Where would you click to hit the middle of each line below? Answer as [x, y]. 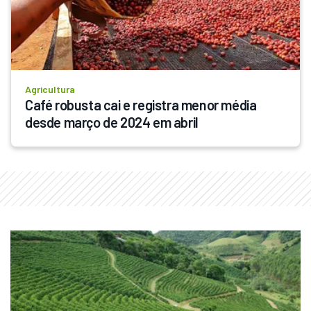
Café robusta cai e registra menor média [141, 104]
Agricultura [50, 89]
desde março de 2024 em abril [112, 122]
